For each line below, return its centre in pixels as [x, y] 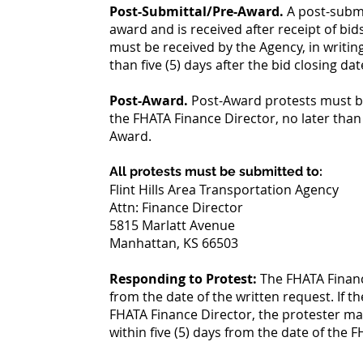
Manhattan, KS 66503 [174, 243]
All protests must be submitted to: [216, 171]
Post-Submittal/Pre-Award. [197, 11]
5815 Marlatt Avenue [173, 225]
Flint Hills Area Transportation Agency [224, 190]
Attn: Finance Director [177, 207]
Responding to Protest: [184, 279]
